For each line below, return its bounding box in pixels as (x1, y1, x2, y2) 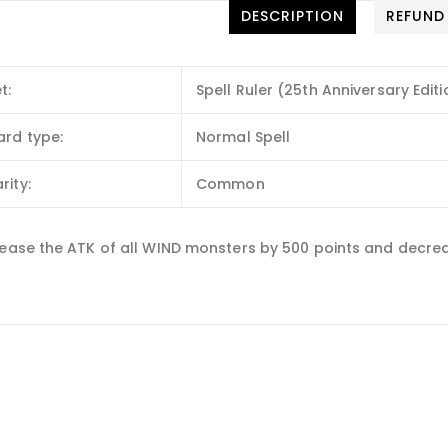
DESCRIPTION (240, 5, 344, 26)
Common (196, 173, 265, 194)
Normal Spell (196, 126, 291, 147)
